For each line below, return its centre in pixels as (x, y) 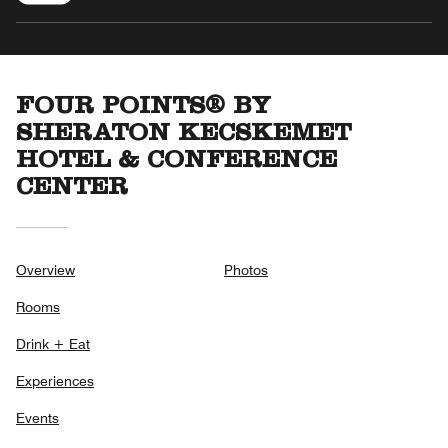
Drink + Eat (53, 343)
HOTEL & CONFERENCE (176, 162)
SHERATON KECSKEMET (183, 135)
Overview (45, 269)
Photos (246, 269)
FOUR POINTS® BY (143, 108)
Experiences (55, 380)
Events (37, 417)
